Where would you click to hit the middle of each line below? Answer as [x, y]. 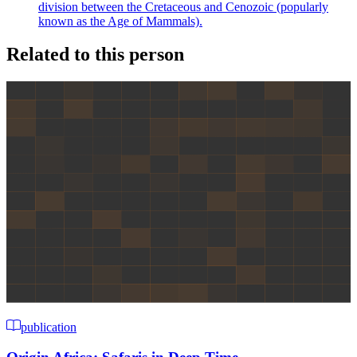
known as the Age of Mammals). [120, 21]
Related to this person [95, 55]
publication [49, 327]
